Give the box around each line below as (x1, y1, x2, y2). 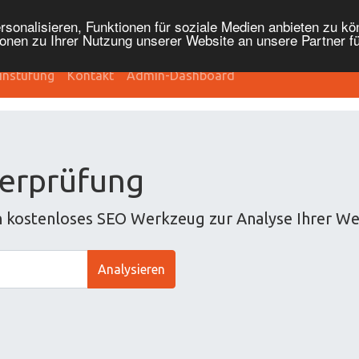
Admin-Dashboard (127, 68, 235, 83)
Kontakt (67, 68, 114, 83)
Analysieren (98, 262, 165, 276)
